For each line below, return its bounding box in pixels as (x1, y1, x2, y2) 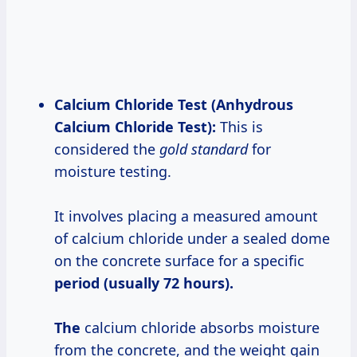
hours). (183, 273, 233, 292)
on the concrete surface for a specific (54, 250, 304, 270)
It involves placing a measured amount (54, 206, 318, 226)
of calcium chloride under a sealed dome (54, 228, 330, 248)
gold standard (159, 139, 248, 159)
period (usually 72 (54, 273, 179, 292)
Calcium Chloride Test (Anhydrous (54, 94, 293, 114)
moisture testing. (54, 161, 171, 181)
